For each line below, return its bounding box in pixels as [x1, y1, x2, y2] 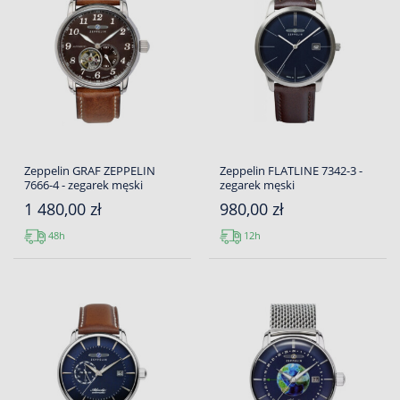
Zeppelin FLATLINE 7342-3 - [220, 162, 362, 179]
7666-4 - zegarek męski [24, 177, 143, 194]
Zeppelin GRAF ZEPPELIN [24, 162, 155, 179]
